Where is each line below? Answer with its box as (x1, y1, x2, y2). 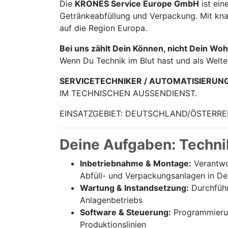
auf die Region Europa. (60, 23, 147, 33)
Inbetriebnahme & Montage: (80, 158, 191, 168)
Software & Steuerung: (80, 207, 171, 217)
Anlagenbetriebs (80, 195, 142, 205)
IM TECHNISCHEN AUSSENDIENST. (60, 88, 197, 98)
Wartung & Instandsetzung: (80, 183, 189, 193)
